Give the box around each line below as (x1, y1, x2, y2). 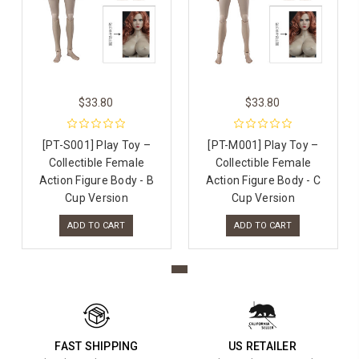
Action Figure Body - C (205, 174, 321, 188)
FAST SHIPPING (54, 340, 139, 353)
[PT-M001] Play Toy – (208, 139, 319, 152)
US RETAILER (228, 340, 296, 353)
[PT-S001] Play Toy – (42, 139, 151, 152)
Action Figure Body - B (38, 174, 155, 188)
